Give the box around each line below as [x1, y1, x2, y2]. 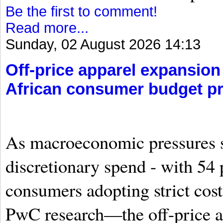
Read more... [5, 20, 89, 36]
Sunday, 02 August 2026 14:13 [5, 36, 201, 53]
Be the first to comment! [5, 3, 157, 20]
